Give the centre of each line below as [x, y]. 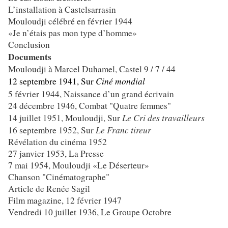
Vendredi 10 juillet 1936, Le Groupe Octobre [90, 212]
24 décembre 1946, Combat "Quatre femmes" [90, 106]
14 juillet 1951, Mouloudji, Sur [65, 118]
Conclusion [29, 45]
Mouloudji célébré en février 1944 [70, 21]
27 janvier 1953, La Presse [56, 154]
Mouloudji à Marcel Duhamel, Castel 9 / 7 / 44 [92, 69]
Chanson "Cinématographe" [59, 177]
